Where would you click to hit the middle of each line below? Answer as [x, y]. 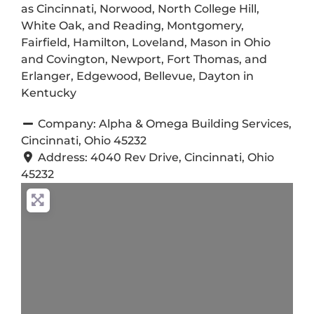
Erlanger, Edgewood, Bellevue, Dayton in [137, 76]
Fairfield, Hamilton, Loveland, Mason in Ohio [145, 42]
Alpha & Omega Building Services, [195, 123]
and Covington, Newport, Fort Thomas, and [144, 59]
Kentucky [48, 93]
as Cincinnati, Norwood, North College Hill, [140, 8]
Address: [64, 157]
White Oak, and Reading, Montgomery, [132, 25]
